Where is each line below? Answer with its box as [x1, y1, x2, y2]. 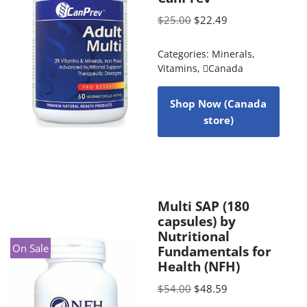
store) [203, 112, 234, 127]
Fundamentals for [157, 242, 271, 260]
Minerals [211, 47, 252, 60]
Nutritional [157, 227, 230, 245]
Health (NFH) [157, 257, 240, 275]
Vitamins [157, 62, 197, 75]
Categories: [157, 47, 212, 60]
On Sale [12, 241, 49, 255]
